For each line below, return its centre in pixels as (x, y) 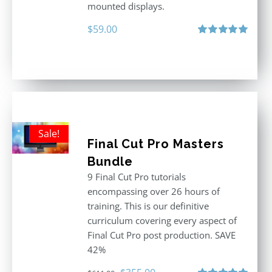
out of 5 (211, 53)
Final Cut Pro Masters (155, 144)
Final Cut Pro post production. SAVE (161, 235)
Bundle (110, 161)
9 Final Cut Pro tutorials (136, 177)
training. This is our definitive (148, 206)
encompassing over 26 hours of (153, 191)
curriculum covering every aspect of (162, 220)
